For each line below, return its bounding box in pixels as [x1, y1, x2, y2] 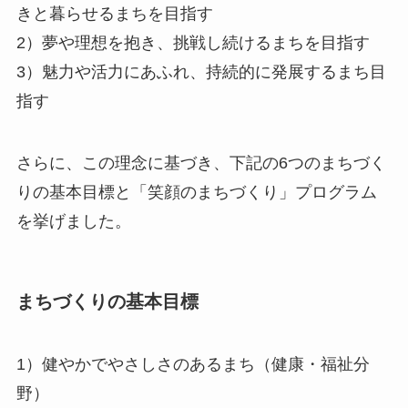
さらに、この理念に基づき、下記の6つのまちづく [15, 153, 386, 172]
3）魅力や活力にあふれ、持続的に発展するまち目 [15, 62, 386, 81]
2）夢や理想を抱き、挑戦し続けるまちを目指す [15, 33, 370, 52]
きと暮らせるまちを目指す [15, 4, 213, 23]
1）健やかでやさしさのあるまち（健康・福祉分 [15, 355, 370, 374]
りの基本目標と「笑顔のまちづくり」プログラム [15, 182, 377, 201]
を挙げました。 [15, 211, 131, 230]
